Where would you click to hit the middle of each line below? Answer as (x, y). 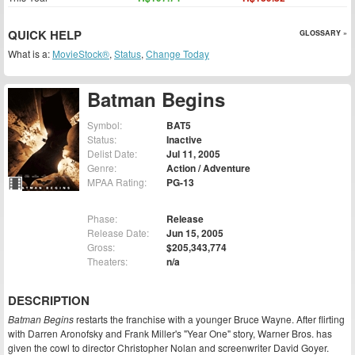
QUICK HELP (45, 35)
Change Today (177, 53)
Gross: (101, 247)
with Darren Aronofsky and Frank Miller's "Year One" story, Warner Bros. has (170, 334)
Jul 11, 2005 (193, 154)
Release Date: (118, 233)
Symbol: (105, 125)
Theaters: (107, 261)
